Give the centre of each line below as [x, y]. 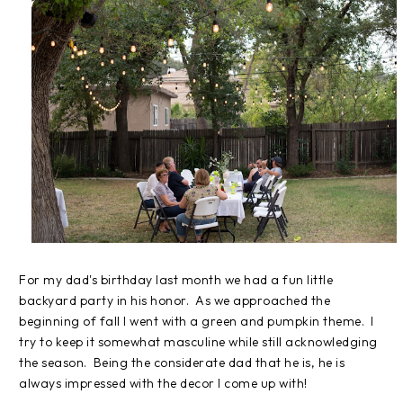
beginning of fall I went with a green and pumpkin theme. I [197, 322]
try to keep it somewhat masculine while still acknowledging [198, 342]
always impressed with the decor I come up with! [163, 384]
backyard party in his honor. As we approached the [175, 301]
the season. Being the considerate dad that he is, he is [182, 363]
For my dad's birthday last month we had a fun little [176, 280]
